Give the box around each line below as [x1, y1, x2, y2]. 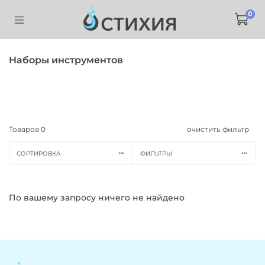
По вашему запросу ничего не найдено [9, 192, 185, 203]
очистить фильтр [186, 125, 249, 134]
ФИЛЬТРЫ [140, 150, 172, 157]
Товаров [9, 125, 41, 134]
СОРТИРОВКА [16, 150, 60, 157]
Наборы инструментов [9, 54, 123, 66]
